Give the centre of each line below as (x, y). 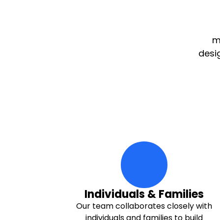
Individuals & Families (144, 194)
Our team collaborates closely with (144, 206)
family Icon (164, 170)
